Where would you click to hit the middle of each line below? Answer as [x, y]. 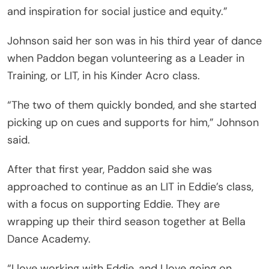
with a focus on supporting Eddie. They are [113, 204]
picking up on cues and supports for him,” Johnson [133, 123]
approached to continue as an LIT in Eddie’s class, [130, 187]
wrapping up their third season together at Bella [126, 222]
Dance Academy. [49, 239]
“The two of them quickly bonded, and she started [132, 105]
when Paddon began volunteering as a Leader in [126, 59]
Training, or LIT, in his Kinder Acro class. [104, 76]
